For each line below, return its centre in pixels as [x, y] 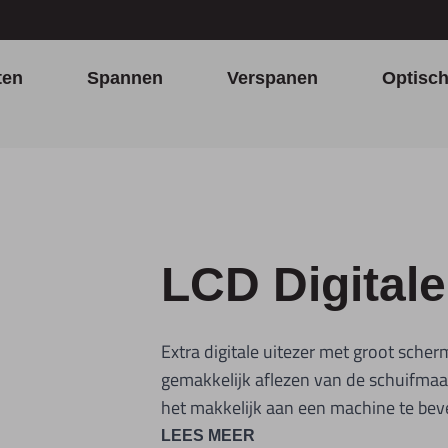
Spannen [125, 78]
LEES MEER [207, 435]
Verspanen [272, 78]
